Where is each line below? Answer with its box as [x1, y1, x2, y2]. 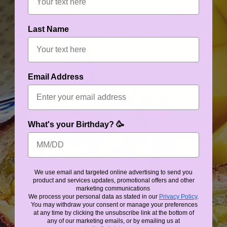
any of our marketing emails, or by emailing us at [47, 217, 180, 224]
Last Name [28, 25, 69, 33]
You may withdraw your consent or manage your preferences [29, 201, 198, 208]
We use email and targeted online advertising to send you [34, 169, 193, 176]
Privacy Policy [159, 193, 197, 200]
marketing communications [75, 185, 152, 192]
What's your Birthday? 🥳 [28, 120, 124, 129]
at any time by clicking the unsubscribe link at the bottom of [33, 209, 194, 216]
